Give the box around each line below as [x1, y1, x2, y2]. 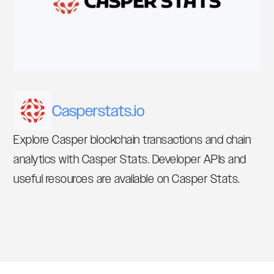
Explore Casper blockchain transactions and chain [13, 131, 251, 149]
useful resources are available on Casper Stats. [13, 170, 240, 188]
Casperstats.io [52, 99, 146, 122]
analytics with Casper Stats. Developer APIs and [13, 150, 246, 168]
